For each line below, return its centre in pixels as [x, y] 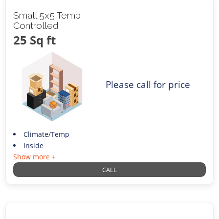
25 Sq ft [35, 40]
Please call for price [148, 84]
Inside [33, 145]
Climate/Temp [46, 134]
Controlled [36, 26]
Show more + [35, 156]
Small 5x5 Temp [47, 15]
